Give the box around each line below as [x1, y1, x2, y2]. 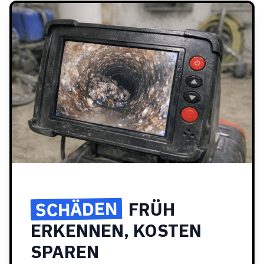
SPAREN [31, 240, 99, 263]
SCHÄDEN [35, 196, 118, 222]
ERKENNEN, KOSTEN [31, 219, 202, 242]
